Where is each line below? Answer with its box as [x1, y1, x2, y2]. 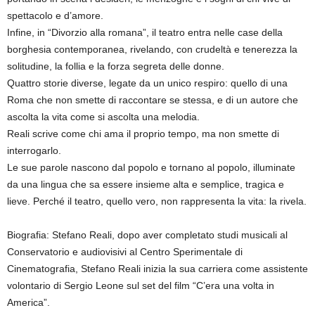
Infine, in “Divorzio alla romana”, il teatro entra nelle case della [7, 26, 283, 38]
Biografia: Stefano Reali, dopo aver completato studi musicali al [7, 229, 288, 240]
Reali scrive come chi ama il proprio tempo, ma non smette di [7, 127, 279, 139]
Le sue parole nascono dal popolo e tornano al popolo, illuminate [7, 161, 295, 173]
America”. [7, 296, 50, 308]
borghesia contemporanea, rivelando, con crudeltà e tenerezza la [7, 43, 297, 55]
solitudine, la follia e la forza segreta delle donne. [7, 60, 224, 72]
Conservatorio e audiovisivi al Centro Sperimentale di [7, 245, 243, 257]
